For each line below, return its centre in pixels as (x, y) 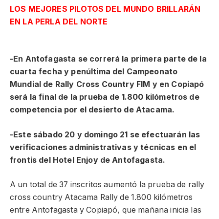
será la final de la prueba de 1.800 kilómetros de (105, 97)
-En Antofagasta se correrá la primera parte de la (108, 59)
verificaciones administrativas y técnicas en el (103, 147)
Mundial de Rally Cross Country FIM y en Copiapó (107, 85)
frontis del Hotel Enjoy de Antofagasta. (88, 160)
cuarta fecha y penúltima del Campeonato (94, 72)
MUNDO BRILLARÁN (162, 9)
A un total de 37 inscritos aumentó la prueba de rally (107, 185)
